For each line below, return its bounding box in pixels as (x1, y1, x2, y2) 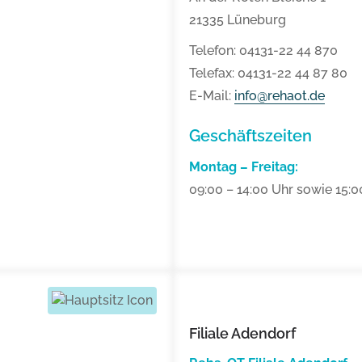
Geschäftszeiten (189, 126, 312, 146)
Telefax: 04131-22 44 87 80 (189, 65, 347, 82)
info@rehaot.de (234, 88, 325, 104)
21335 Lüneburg (189, 12, 286, 28)
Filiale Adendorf (189, 325, 296, 343)
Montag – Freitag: (189, 159, 298, 175)
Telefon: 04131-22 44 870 (189, 43, 338, 59)
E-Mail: (189, 88, 234, 104)
